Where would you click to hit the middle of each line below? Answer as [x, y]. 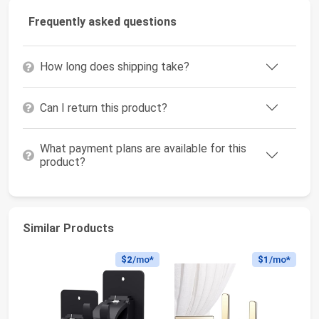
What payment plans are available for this [143, 149]
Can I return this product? [104, 108]
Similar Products [68, 228]
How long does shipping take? [115, 67]
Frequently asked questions [103, 22]
